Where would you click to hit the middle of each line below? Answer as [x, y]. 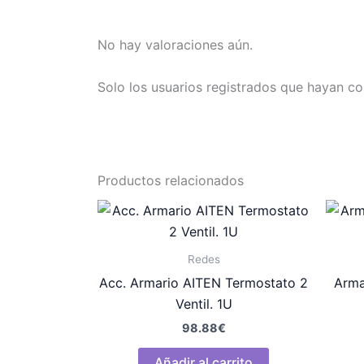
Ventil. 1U [204, 304]
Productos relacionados [171, 181]
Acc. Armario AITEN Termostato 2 [204, 283]
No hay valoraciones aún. [175, 45]
